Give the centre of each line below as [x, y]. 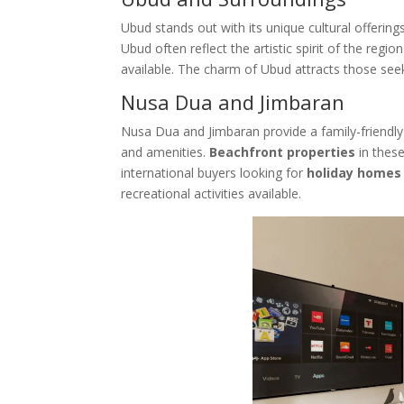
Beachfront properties [283, 152]
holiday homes [354, 173]
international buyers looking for [214, 173]
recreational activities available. [211, 193]
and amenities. [165, 152]
